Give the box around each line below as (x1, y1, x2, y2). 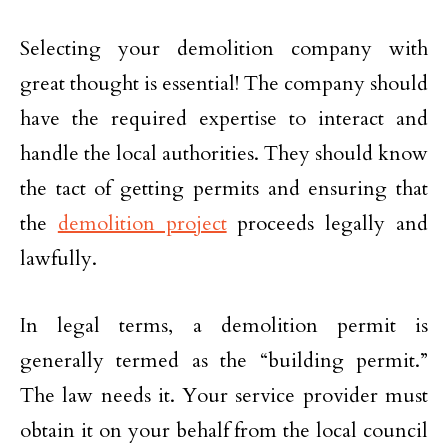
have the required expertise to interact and (20, 105, 428, 132)
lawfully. (20, 245, 97, 272)
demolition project (57, 210, 227, 237)
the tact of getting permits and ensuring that (20, 175, 428, 202)
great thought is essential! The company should (20, 70, 428, 97)
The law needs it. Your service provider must (20, 382, 428, 409)
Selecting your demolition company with (20, 35, 428, 62)
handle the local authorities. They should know (20, 140, 428, 167)
